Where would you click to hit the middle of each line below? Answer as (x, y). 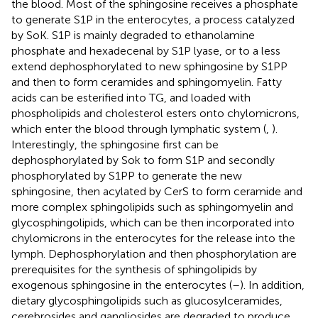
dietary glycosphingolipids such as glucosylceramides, (147, 300)
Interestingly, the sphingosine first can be (115, 144)
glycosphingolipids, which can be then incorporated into (153, 222)
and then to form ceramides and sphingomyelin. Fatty (147, 82)
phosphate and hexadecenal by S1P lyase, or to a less (146, 50)
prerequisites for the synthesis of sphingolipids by (134, 269)
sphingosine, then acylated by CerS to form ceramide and (157, 191)
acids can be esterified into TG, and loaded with (131, 97)
